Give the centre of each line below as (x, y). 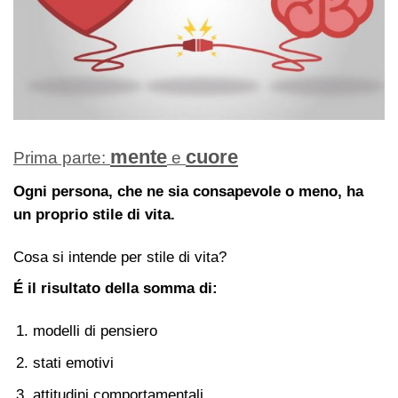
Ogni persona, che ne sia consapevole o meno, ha (188, 192)
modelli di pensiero (95, 330)
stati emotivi (73, 362)
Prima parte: (62, 158)
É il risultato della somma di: (115, 288)
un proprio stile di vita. (94, 215)
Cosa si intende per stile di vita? (120, 258)
